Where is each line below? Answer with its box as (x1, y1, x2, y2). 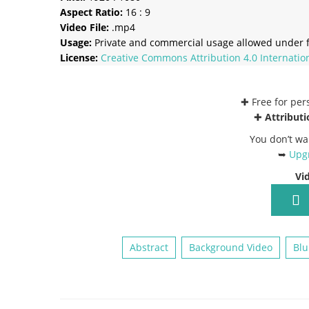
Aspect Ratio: (60, 5, 123, 19)
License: (60, 50, 101, 64)
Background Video (189, 240, 272, 254)
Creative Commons (101, 50, 190, 64)
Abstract (130, 240, 168, 254)
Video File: (60, 20, 109, 34)
